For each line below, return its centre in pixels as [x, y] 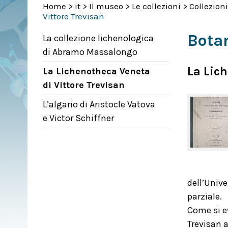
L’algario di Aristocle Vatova [99, 104]
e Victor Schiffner [78, 118]
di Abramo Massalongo [90, 52]
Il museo [106, 6]
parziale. [205, 196]
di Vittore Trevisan [84, 85]
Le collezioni [156, 6]
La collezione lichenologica [98, 38]
